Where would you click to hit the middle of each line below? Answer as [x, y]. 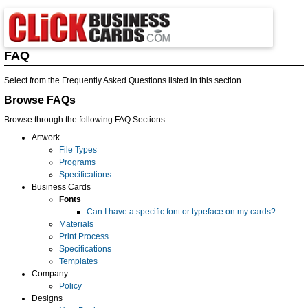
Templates [78, 261]
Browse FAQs [40, 100]
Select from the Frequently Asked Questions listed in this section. [124, 80]
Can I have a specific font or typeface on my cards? [181, 211]
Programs [77, 162]
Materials [76, 224]
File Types [78, 150]
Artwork [46, 137]
